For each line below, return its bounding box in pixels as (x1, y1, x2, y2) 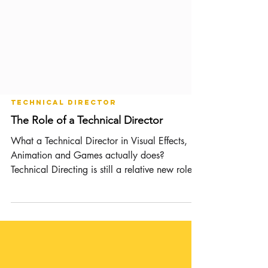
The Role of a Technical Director (11, 167, 163, 181)
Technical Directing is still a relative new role (11, 217, 192, 230)
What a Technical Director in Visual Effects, (11, 188, 187, 201)
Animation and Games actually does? (11, 203, 165, 215)
